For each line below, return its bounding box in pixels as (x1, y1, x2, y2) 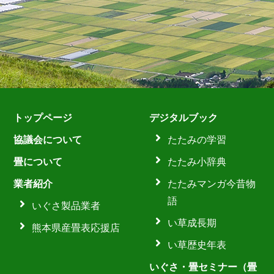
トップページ (13, 111, 73, 124)
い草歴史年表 (168, 239, 226, 251)
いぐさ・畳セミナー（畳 (149, 261, 257, 273)
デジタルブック (149, 111, 218, 124)
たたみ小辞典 (168, 155, 226, 168)
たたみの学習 (168, 133, 226, 146)
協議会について (13, 133, 83, 146)
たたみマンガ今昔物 (168, 177, 256, 190)
